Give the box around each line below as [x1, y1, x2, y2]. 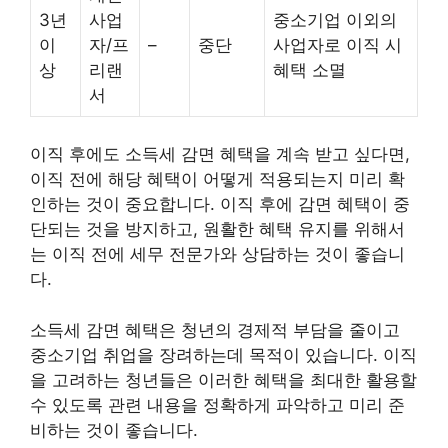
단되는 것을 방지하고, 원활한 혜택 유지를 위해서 [30, 219, 405, 239]
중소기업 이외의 [273, 9, 397, 30]
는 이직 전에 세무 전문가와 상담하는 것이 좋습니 [30, 244, 405, 264]
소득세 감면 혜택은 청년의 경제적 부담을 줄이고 [30, 319, 400, 340]
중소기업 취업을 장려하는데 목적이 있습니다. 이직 [30, 344, 417, 365]
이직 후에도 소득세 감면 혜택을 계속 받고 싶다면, [30, 144, 410, 164]
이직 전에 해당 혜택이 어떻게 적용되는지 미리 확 [30, 169, 405, 189]
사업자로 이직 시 [273, 34, 402, 55]
